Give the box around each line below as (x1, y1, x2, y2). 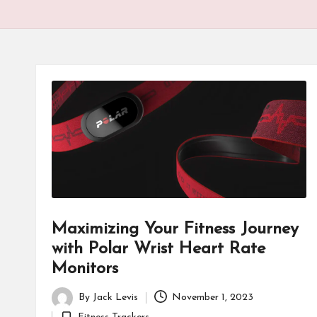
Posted (51, 300, 82, 311)
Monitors (52, 260, 118, 277)
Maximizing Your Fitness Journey (52, 220, 299, 238)
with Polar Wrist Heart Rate (52, 240, 265, 258)
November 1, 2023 (172, 292, 254, 304)
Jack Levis (93, 292, 138, 304)
